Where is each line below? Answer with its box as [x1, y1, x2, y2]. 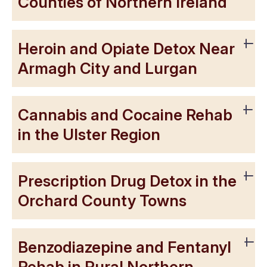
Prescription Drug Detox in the [18, 171, 237, 190]
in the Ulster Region [18, 125, 160, 144]
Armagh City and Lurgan [18, 58, 197, 77]
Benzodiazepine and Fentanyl [18, 237, 231, 256]
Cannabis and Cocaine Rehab [18, 105, 232, 124]
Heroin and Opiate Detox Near [18, 39, 235, 58]
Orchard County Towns [18, 191, 187, 210]
